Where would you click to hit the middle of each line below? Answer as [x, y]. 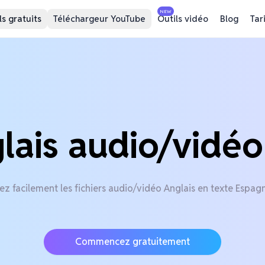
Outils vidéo [182, 18]
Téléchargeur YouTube [99, 18]
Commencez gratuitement [132, 242]
